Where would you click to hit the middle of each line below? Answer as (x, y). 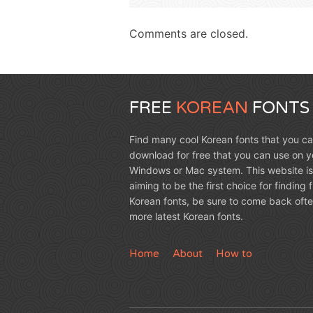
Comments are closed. (188, 33)
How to (234, 253)
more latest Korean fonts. (186, 216)
